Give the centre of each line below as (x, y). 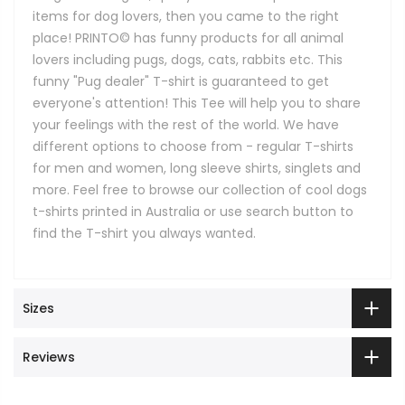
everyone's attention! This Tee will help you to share (197, 104)
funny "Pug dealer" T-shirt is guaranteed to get (181, 82)
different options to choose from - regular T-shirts (193, 147)
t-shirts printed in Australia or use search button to (193, 212)
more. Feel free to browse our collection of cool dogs (200, 190)
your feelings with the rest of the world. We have (186, 125)
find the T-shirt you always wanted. (144, 234)
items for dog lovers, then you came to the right (186, 17)
